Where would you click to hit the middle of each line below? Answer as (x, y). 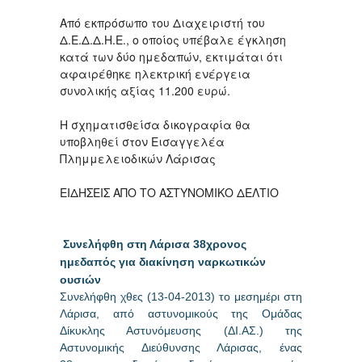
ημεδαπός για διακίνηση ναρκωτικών (163, 261)
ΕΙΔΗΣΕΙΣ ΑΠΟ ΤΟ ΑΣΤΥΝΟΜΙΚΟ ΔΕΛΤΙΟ (169, 192)
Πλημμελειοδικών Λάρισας (138, 158)
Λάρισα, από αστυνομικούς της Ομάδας (181, 313)
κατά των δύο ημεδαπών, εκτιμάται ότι (171, 56)
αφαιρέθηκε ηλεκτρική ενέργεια (155, 73)
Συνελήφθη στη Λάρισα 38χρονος (155, 244)
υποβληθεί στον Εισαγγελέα (142, 141)
